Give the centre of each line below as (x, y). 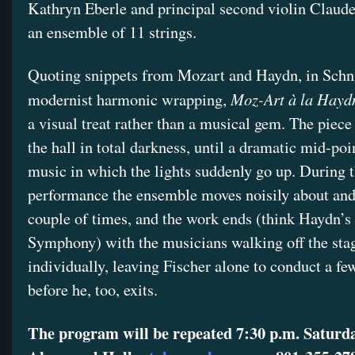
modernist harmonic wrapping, (129, 100)
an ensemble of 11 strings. (112, 32)
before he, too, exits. (93, 290)
